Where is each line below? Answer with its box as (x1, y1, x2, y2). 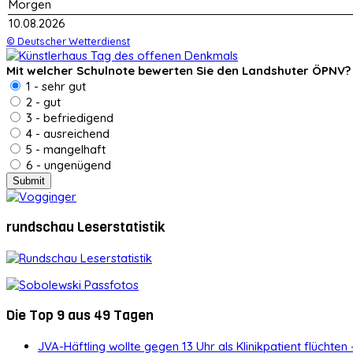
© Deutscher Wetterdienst (6, 34, 130, 47)
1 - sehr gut (23, 78, 86, 94)
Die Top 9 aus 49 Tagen (6, 306, 154, 325)
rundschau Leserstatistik (6, 217, 165, 237)
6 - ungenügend (23, 157, 111, 173)
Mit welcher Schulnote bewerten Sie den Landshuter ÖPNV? (6, 62, 351, 78)
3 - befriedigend (23, 110, 113, 125)
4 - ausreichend (23, 125, 110, 141)
